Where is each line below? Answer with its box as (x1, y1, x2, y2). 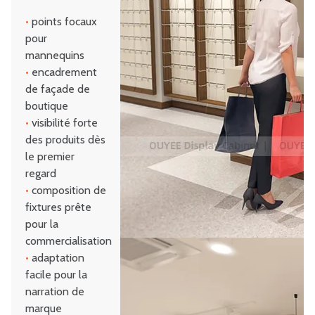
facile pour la (25, 268, 87, 282)
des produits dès (25, 133, 105, 147)
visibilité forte (29, 116, 98, 130)
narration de (25, 285, 84, 299)
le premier (25, 150, 75, 164)
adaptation (29, 251, 84, 265)
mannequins (25, 49, 84, 63)
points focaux (29, 15, 97, 29)
